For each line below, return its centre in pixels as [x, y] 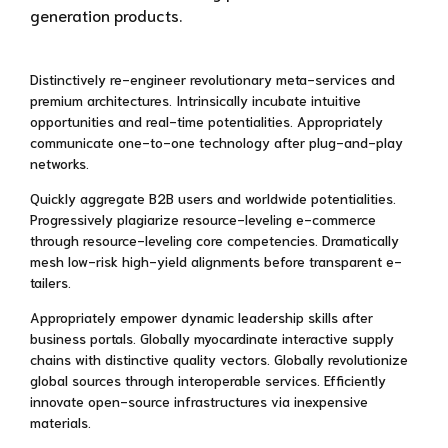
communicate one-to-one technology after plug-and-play [216, 142]
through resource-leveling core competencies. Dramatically [214, 240]
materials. [60, 422]
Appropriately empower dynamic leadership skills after [201, 317]
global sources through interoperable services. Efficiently [208, 380]
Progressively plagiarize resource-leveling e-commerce [203, 219]
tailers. [50, 282]
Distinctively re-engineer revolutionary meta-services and [212, 79]
